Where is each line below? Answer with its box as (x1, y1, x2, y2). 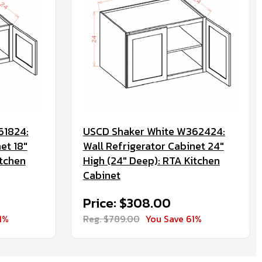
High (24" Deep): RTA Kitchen (82, 153, 220, 168)
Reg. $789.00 (82, 212, 140, 226)
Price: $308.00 (82, 194, 171, 213)
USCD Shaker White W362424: (82, 123, 225, 139)
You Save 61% (145, 212, 202, 226)
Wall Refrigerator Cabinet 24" (82, 138, 224, 154)
